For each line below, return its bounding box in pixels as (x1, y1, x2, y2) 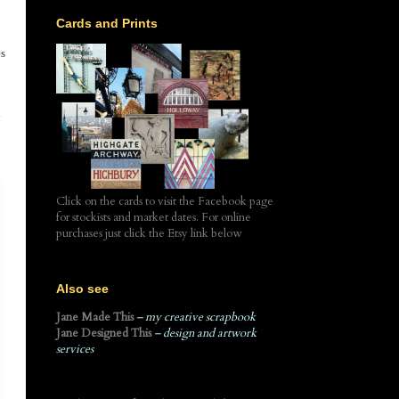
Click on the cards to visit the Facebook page (56, 192, 273, 209)
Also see (56, 281, 109, 297)
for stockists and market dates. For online (56, 208, 251, 225)
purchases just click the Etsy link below (56, 224, 241, 241)
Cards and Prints (56, 15, 158, 30)
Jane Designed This (56, 325, 151, 342)
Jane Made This (56, 309, 134, 326)
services (56, 341, 94, 358)
